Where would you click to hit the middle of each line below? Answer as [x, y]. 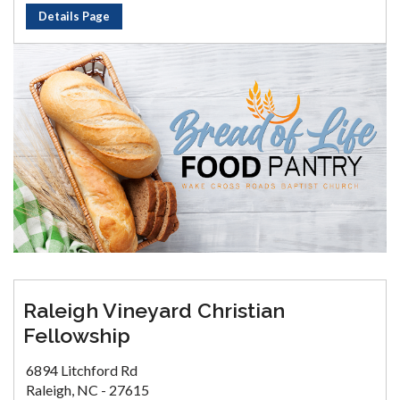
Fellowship [77, 336]
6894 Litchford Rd [82, 371]
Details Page [74, 16]
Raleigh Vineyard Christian [154, 311]
